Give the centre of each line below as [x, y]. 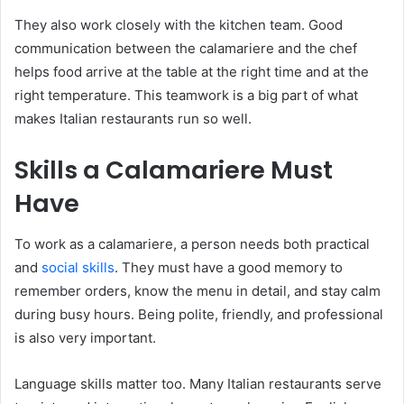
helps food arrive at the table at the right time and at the [192, 72]
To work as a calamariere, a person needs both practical [192, 243]
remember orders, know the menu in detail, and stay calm [197, 290]
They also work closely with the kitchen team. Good [179, 25]
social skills [78, 267]
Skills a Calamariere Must [174, 170]
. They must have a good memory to [229, 267]
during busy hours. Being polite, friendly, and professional [199, 314]
